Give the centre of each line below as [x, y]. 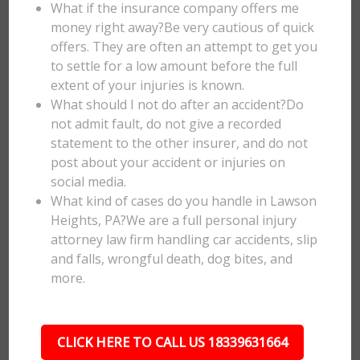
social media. [89, 182]
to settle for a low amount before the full [174, 66]
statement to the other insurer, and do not [180, 143]
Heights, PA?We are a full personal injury [174, 220]
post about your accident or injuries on [168, 162]
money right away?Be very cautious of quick [183, 27]
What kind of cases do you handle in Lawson [184, 201]
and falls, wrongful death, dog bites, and [172, 259]
